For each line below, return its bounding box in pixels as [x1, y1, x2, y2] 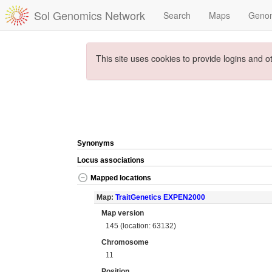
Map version [101, 209, 144, 217]
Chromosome [101, 238, 149, 246]
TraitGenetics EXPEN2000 [115, 193, 205, 202]
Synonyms [77, 139, 114, 148]
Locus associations [77, 156, 144, 165]
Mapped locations [90, 174, 151, 183]
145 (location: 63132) [106, 221, 177, 230]
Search [163, 9, 191, 21]
